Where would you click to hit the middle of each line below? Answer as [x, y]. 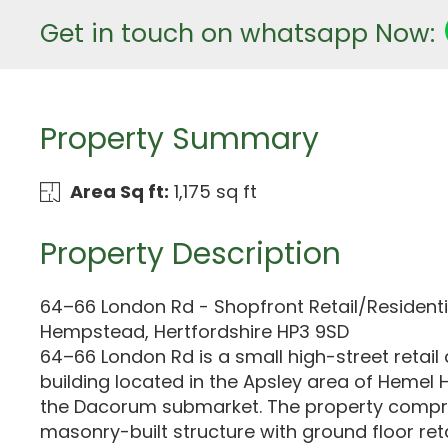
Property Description [190, 254]
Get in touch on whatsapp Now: [237, 33]
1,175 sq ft [215, 191]
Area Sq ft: [119, 191]
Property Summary [179, 139]
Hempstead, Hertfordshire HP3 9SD [194, 331]
